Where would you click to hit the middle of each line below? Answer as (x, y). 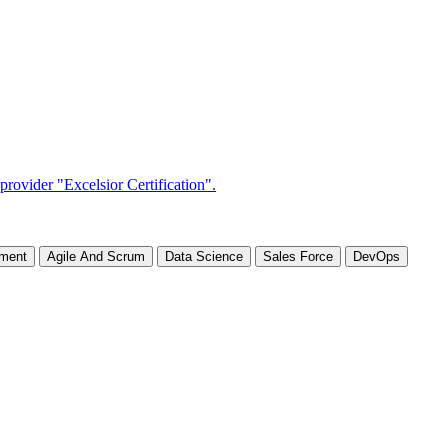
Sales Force (298, 256)
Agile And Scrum (96, 256)
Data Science (204, 256)
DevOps (376, 256)
